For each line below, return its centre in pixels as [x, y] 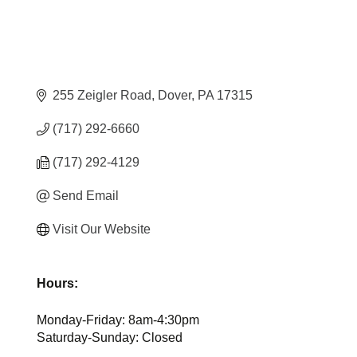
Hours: [58, 283]
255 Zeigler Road [102, 95]
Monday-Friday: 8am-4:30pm [118, 320]
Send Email [86, 195]
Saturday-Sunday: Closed [110, 337]
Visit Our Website [102, 229]
